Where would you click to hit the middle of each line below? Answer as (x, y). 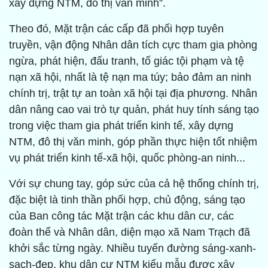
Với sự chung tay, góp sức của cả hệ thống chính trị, (134, 184)
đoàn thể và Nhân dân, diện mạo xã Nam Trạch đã (130, 232)
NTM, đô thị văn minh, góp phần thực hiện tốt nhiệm (133, 142)
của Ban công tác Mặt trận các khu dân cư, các (121, 216)
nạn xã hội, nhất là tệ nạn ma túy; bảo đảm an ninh (130, 77)
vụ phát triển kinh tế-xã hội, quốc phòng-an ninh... (127, 158)
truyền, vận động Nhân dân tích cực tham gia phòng (133, 45)
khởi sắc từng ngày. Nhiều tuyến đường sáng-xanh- (133, 249)
